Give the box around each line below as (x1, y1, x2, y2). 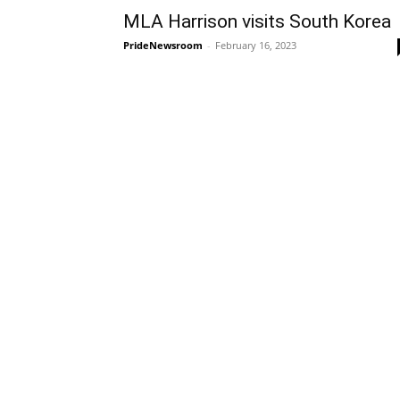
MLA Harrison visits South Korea (123, 10, 391, 32)
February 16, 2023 (215, 37, 296, 52)
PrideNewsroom (123, 37, 203, 52)
